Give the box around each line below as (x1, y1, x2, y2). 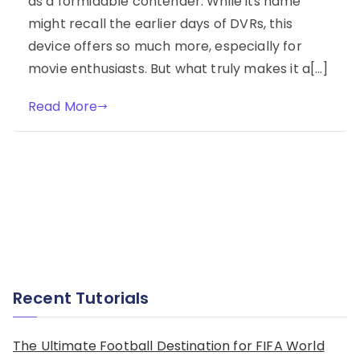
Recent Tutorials (13, 287, 149, 310)
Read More (28, 96, 98, 116)
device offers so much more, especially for (28, 36, 302, 55)
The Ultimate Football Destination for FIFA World (13, 336, 325, 355)
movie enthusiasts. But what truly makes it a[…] (28, 59, 329, 78)
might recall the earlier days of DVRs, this (28, 14, 292, 33)
